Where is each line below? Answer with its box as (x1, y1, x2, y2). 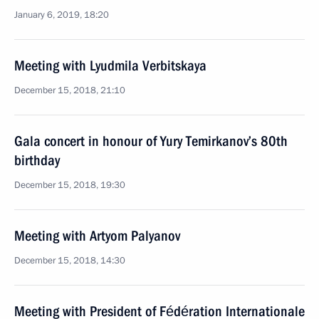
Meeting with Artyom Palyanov (14, 227, 180, 244)
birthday (14, 152, 60, 169)
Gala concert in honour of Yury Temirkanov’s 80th (14, 132, 288, 150)
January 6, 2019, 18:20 (14, 9, 109, 21)
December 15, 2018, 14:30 (14, 254, 125, 267)
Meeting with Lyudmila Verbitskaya (14, 57, 206, 74)
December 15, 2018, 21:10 (14, 84, 125, 97)
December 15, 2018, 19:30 (14, 179, 125, 192)
